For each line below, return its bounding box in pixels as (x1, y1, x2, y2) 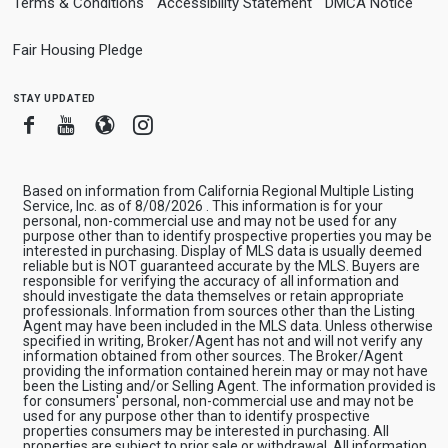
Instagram (151, 111, 240, 136)
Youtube (75, 111, 148, 136)
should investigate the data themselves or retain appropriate (22, 287, 404, 304)
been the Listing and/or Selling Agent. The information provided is (22, 377, 436, 394)
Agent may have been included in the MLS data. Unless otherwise (22, 317, 433, 334)
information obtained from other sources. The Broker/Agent (22, 347, 403, 364)
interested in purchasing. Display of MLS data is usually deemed (22, 242, 422, 259)
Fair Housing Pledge (12, 40, 143, 59)
